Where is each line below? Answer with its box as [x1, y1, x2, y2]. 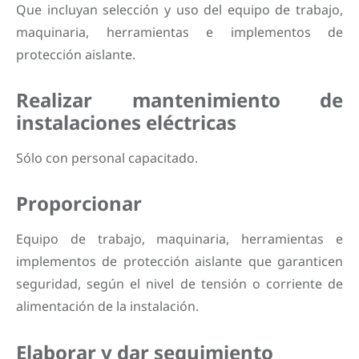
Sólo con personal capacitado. [16, 148, 198, 167]
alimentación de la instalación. [16, 297, 199, 316]
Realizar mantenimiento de [16, 86, 343, 113]
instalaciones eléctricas [16, 108, 236, 135]
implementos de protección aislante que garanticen [16, 252, 343, 271]
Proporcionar [16, 190, 142, 217]
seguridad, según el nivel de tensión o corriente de [16, 275, 343, 293]
